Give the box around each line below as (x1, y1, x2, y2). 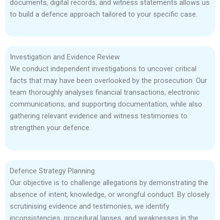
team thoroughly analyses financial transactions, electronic (10, 88, 200, 97)
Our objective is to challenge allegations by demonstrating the (10, 178, 208, 187)
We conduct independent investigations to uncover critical (10, 64, 196, 74)
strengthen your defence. (10, 123, 91, 133)
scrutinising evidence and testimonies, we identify (10, 201, 169, 211)
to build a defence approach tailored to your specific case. (10, 9, 197, 19)
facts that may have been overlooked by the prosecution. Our (10, 76, 207, 85)
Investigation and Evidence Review (10, 53, 120, 62)
